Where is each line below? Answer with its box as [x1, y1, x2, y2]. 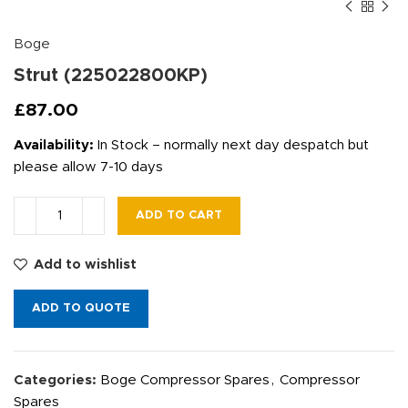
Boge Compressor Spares [100, 373, 270, 387]
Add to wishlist [33, 258, 137, 271]
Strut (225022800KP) [14, 66, 208, 85]
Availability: [14, 138, 94, 152]
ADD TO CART [136, 209, 222, 221]
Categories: [14, 373, 97, 387]
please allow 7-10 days [14, 160, 163, 174]
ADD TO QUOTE [32, 302, 130, 314]
